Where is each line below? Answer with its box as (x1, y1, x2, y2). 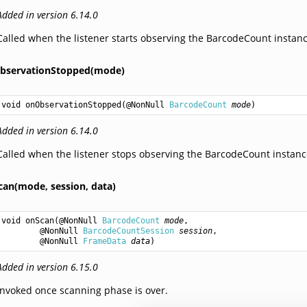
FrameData (83, 236, 127, 246)
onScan (25, 215, 55, 225)
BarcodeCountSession (83, 225, 175, 236)
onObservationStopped (25, 99, 122, 110)
